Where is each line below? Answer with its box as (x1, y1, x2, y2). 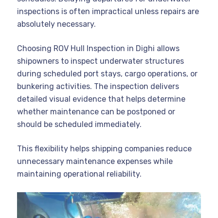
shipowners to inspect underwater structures (17, 56, 184, 66)
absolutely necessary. (17, 19, 96, 29)
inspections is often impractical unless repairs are (17, 6, 199, 16)
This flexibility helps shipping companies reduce (17, 144, 192, 153)
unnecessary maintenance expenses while (17, 156, 173, 166)
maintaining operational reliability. (17, 169, 142, 179)
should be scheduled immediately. (17, 119, 142, 129)
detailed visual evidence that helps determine (17, 94, 185, 104)
